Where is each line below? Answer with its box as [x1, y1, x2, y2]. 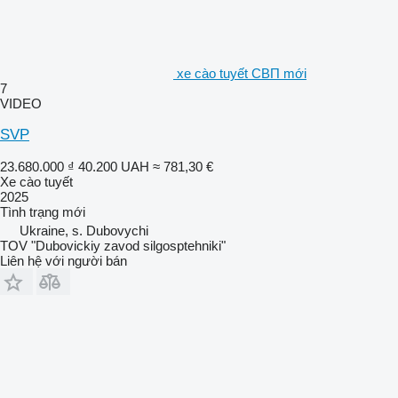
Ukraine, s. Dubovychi [20, 222, 148, 238]
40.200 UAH [78, 158, 149, 174]
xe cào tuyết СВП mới [177, 65, 306, 81]
